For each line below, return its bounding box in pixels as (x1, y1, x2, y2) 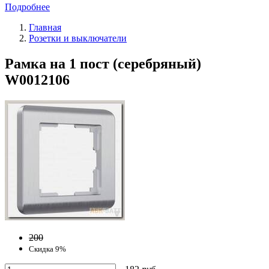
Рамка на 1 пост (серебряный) (5, 55, 201, 71)
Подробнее (5, 1, 50, 12)
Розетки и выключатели (29, 32, 127, 43)
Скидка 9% (29, 244, 66, 253)
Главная (29, 22, 61, 32)
